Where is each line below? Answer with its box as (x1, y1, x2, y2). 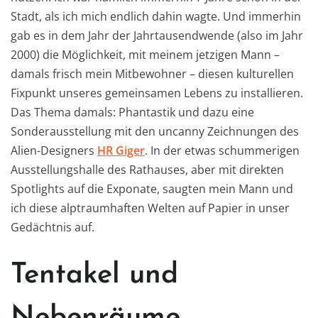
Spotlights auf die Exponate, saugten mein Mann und (11, 180, 293, 197)
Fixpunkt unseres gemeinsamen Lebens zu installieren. (11, 84, 303, 101)
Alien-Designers (11, 142, 97, 158)
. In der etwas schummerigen (145, 142, 300, 158)
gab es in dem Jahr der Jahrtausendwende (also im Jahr (11, 27, 303, 43)
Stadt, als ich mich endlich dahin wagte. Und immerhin (11, 8, 301, 24)
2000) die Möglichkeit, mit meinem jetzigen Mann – (11, 46, 280, 62)
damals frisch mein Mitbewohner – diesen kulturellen (11, 65, 294, 82)
